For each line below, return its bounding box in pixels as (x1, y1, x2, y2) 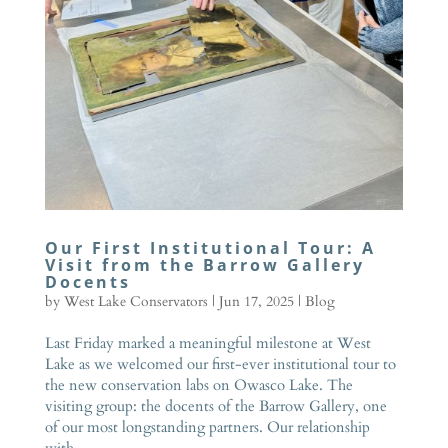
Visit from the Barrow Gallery (44, 253, 365, 276)
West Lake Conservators (63, 291, 208, 311)
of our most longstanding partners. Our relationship (44, 416, 370, 437)
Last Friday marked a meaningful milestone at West (44, 332, 371, 353)
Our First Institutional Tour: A (44, 236, 376, 259)
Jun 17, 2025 (218, 291, 294, 311)
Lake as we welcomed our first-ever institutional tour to (44, 353, 396, 374)
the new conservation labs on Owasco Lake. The (44, 374, 353, 395)
